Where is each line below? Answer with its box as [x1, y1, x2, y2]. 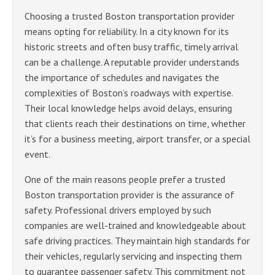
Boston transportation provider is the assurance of [25, 188, 234, 201]
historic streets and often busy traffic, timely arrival [25, 40, 238, 53]
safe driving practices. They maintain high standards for [25, 234, 250, 247]
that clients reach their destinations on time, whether [25, 117, 246, 130]
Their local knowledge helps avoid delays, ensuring [25, 101, 232, 114]
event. [25, 147, 50, 160]
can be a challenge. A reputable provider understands [25, 55, 239, 68]
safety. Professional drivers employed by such [25, 203, 211, 216]
